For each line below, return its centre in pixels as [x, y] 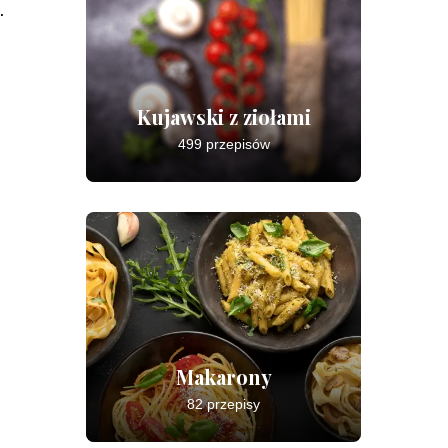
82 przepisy [223, 404]
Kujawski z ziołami [223, 116]
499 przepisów [223, 144]
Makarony [223, 376]
